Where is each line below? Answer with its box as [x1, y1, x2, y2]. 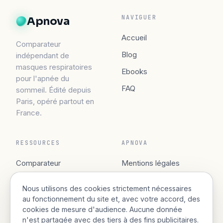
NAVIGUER [121, 13, 157, 21]
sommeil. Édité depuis [16, 85, 91, 95]
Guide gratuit [16, 175, 59, 185]
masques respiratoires [16, 62, 92, 72]
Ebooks [121, 67, 147, 76]
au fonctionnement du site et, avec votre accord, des [22, 195, 200, 203]
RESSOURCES [16, 139, 60, 146]
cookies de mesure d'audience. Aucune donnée [22, 205, 182, 214]
